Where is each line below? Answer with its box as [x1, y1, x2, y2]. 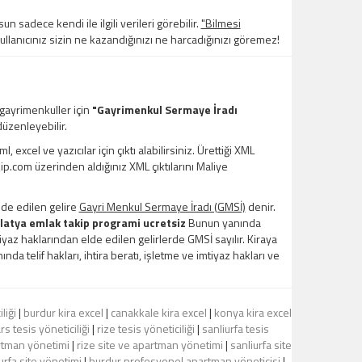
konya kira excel [213, 304, 292, 322]
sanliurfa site [229, 336, 292, 354]
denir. [245, 198, 276, 216]
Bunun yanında [185, 214, 261, 232]
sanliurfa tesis [202, 320, 269, 338]
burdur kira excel [23, 304, 103, 322]
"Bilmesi [200, 15, 241, 32]
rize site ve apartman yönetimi [76, 336, 223, 354]
